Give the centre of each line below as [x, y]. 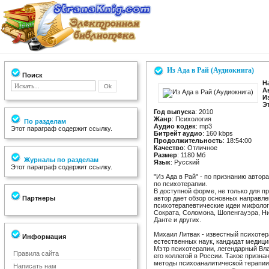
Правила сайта [36, 253]
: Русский [185, 162]
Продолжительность [188, 141]
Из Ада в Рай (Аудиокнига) [210, 70]
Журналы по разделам [60, 160]
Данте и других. [177, 220]
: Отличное [201, 148]
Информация [43, 237]
